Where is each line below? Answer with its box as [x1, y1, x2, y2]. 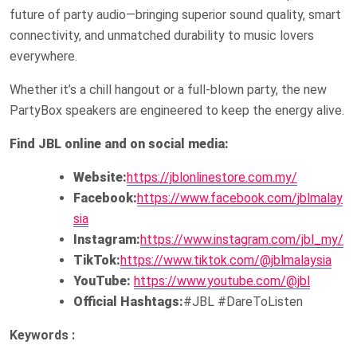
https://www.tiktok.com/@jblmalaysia [120, 252, 331, 268]
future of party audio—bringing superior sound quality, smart [10, 6, 341, 22]
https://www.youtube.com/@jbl [134, 273, 310, 288]
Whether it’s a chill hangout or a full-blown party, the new [10, 81, 327, 97]
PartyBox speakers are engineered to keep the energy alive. [10, 102, 344, 118]
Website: [73, 169, 127, 185]
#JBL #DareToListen [183, 293, 303, 309]
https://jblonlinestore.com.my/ [127, 169, 297, 185]
